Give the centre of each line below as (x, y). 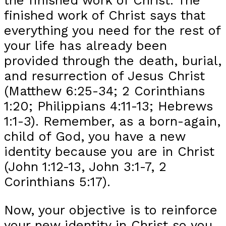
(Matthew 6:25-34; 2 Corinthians (104, 91)
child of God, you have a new (95, 136)
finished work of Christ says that (105, 15)
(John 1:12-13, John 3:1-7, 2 (85, 166)
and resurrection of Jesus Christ (104, 75)
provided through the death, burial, (113, 60)
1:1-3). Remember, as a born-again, (112, 121)
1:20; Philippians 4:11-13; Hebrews (108, 106)
